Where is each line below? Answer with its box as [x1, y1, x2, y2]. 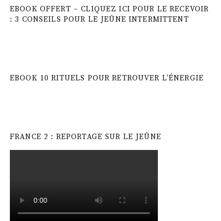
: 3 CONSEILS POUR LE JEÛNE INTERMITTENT [10, 14, 189, 24]
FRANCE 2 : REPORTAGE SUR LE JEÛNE [10, 132, 161, 142]
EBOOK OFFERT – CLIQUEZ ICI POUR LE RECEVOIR [10, 4, 209, 14]
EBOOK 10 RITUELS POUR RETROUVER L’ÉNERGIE [10, 73, 204, 83]
